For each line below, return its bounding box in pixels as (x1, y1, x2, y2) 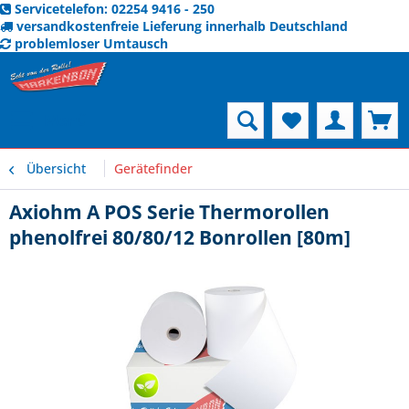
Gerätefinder (114, 160, 193, 177)
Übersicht (26, 160, 86, 177)
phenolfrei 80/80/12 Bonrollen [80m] (9, 225, 351, 250)
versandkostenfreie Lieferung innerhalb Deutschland (16, 17, 348, 35)
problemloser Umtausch (15, 35, 168, 52)
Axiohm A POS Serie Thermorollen (9, 199, 330, 225)
